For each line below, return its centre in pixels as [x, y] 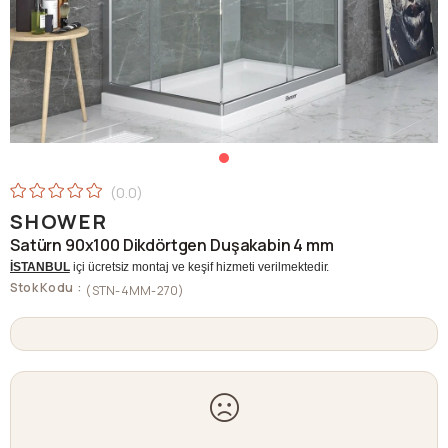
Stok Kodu [42, 287]
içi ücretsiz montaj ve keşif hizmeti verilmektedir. [199, 267]
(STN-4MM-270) [135, 290]
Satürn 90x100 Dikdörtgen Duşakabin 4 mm [172, 245]
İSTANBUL [40, 267]
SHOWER [59, 221]
